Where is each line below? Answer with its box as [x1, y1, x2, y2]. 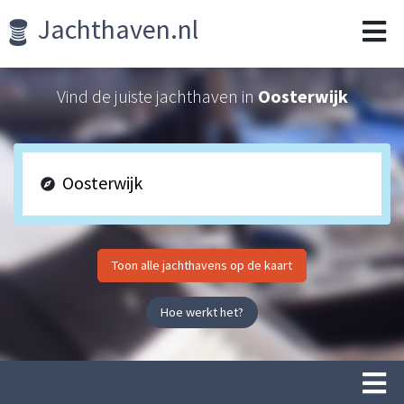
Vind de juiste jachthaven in [56, 85, 258, 107]
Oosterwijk [257, 85, 348, 107]
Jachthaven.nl [32, 12, 199, 46]
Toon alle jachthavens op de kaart [112, 257, 292, 273]
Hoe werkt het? [161, 304, 243, 320]
